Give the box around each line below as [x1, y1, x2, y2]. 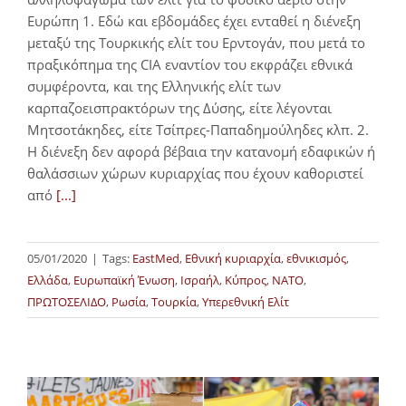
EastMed [132, 250, 179, 267]
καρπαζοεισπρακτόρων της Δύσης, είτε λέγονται [27, 99, 332, 118]
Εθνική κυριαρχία [185, 250, 281, 267]
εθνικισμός [286, 250, 346, 267]
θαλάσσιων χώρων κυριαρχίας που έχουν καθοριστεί [27, 164, 363, 183]
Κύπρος [225, 272, 266, 289]
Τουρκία [151, 294, 197, 311]
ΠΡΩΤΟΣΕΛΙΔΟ [27, 294, 106, 311]
